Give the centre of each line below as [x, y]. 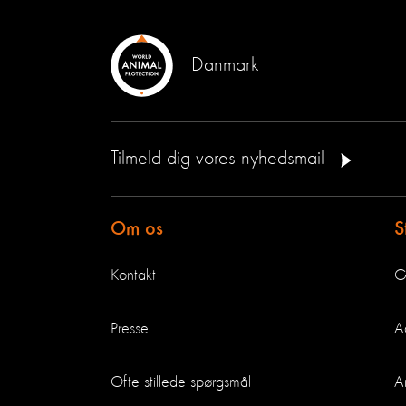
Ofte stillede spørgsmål [181, 382]
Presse [130, 329]
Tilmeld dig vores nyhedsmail [220, 159]
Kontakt [133, 275]
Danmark [225, 65]
